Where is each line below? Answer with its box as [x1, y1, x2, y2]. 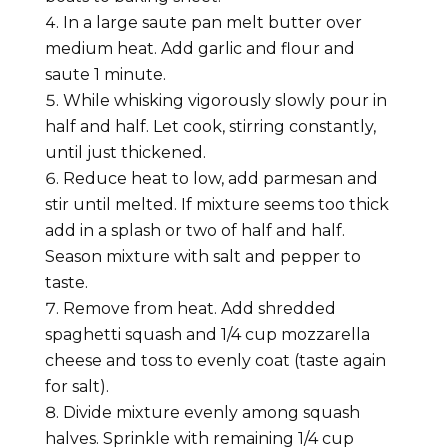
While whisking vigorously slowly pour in [62, 90, 387, 110]
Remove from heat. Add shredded [62, 298, 336, 318]
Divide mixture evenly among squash [62, 402, 360, 422]
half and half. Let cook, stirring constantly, [44, 116, 376, 136]
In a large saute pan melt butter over [62, 12, 362, 32]
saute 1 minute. [44, 64, 166, 84]
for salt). [44, 376, 109, 396]
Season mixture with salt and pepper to [44, 246, 361, 266]
